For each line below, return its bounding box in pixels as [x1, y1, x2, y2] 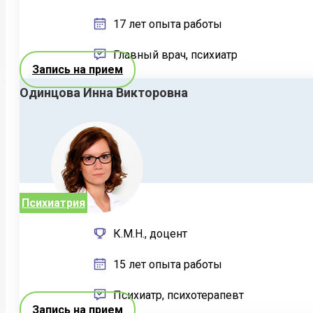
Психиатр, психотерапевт [110, 289, 244, 303]
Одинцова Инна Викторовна [20, 85, 188, 101]
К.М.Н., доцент [110, 227, 187, 241]
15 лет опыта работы [110, 258, 222, 272]
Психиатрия [22, 196, 85, 210]
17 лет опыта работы [110, 17, 222, 31]
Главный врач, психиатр [110, 48, 238, 62]
